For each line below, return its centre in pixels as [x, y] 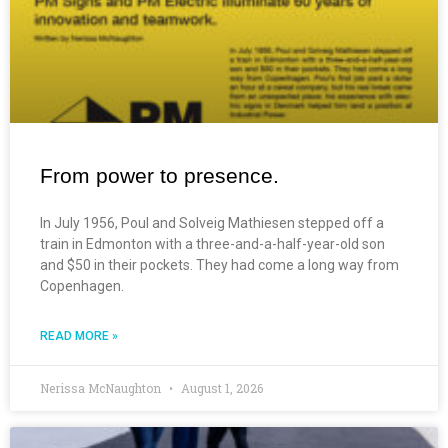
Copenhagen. [82, 285]
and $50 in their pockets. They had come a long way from [219, 264]
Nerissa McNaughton [102, 387]
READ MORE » [79, 335]
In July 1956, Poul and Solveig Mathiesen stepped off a [212, 222]
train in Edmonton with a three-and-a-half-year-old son [212, 243]
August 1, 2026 [220, 387]
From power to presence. [159, 175]
